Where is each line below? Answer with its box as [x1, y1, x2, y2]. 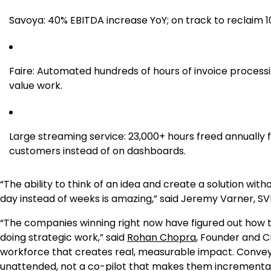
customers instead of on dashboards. [9, 143, 186, 158]
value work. [9, 78, 62, 93]
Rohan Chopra [127, 230, 196, 244]
